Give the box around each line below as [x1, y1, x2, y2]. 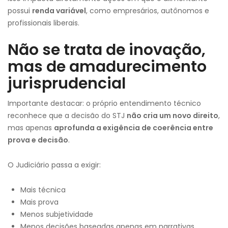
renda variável [32, 6, 86, 16]
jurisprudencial [8, 73, 126, 94]
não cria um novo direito [127, 110, 218, 121]
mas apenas [8, 123, 54, 133]
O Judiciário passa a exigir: [8, 160, 101, 170]
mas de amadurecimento [8, 56, 207, 77]
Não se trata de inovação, [8, 39, 206, 61]
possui [8, 6, 32, 16]
